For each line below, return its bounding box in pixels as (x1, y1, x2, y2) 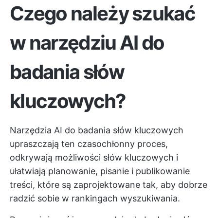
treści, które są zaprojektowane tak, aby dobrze (10, 180, 207, 190)
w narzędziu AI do (10, 31, 164, 54)
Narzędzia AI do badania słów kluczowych (10, 125, 183, 135)
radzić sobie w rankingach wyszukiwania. (10, 193, 180, 203)
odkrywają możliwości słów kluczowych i (10, 152, 178, 163)
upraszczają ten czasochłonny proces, (10, 139, 168, 149)
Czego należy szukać (10, 1, 196, 25)
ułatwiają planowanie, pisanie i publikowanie (10, 166, 190, 176)
